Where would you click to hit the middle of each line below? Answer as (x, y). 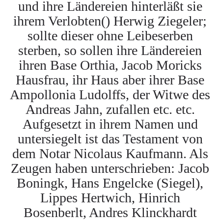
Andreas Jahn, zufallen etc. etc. (110, 109)
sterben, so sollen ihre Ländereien (110, 50)
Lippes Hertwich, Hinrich (110, 198)
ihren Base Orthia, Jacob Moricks (110, 65)
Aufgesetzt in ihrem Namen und (110, 124)
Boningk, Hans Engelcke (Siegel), (110, 183)
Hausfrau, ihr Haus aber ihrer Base (110, 80)
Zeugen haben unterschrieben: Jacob (110, 168)
